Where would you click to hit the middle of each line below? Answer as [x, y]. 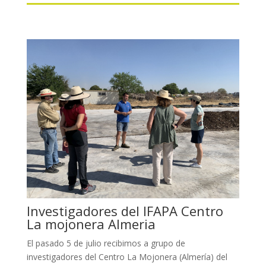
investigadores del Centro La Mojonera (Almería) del [127, 257]
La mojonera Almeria [91, 224]
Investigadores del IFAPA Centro [125, 211]
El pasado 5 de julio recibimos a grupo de [106, 243]
